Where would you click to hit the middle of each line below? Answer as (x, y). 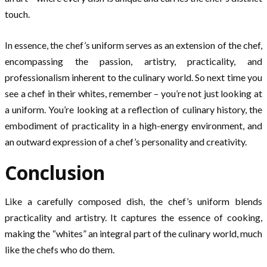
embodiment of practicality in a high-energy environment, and (133, 125)
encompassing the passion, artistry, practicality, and (133, 61)
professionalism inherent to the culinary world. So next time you (133, 77)
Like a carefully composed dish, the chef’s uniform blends (133, 201)
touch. (17, 14)
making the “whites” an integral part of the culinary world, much (133, 234)
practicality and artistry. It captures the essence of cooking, (133, 218)
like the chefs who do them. (60, 250)
